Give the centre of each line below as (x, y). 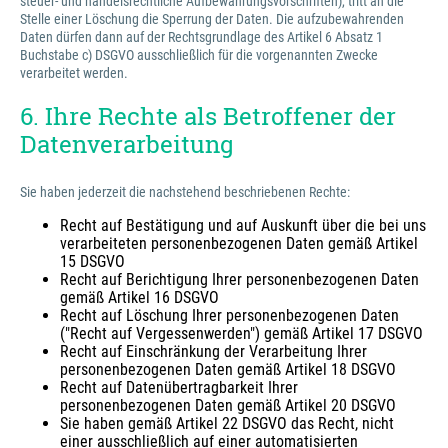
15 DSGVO (92, 261)
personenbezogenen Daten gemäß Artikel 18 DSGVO (228, 369)
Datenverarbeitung (127, 144)
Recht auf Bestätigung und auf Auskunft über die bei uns (243, 225)
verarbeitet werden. (74, 73)
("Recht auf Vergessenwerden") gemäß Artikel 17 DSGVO (241, 333)
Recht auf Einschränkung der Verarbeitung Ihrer (213, 351)
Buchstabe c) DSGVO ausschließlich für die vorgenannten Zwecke (199, 55)
